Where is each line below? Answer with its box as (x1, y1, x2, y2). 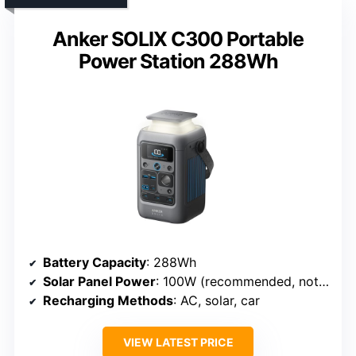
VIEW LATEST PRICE (122, 335, 234, 350)
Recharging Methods (43, 292, 173, 309)
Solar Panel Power (43, 273, 156, 290)
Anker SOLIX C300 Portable (52, 27, 304, 52)
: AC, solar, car (173, 292, 260, 309)
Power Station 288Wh (78, 49, 278, 74)
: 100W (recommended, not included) (156, 273, 319, 290)
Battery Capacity (43, 254, 146, 271)
